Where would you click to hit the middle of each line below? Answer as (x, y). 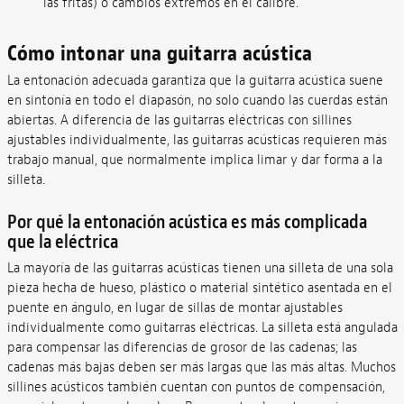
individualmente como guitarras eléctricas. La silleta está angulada (202, 327)
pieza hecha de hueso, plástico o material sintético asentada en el (199, 288)
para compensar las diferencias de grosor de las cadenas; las (182, 347)
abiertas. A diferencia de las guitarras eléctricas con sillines (179, 121)
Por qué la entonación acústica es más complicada (187, 221)
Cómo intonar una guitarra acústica (160, 54)
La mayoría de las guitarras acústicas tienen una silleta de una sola (200, 268)
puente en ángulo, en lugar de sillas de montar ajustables (174, 308)
